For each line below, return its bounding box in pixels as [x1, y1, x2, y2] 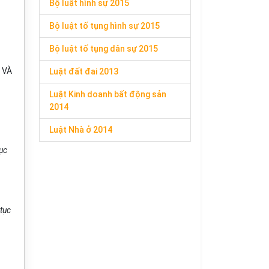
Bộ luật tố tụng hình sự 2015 [49, 21, 160, 31]
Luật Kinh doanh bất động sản [49, 89, 166, 99]
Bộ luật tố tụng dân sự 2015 [49, 44, 158, 53]
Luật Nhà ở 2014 [49, 125, 112, 134]
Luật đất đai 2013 [49, 67, 118, 76]
